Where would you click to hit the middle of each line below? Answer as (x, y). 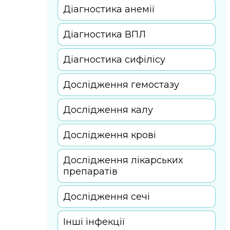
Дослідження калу (108, 110)
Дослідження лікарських (123, 160)
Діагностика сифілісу (114, 59)
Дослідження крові (110, 135)
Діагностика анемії (109, 9)
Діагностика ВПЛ (104, 34)
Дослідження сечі (107, 196)
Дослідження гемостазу (121, 84)
